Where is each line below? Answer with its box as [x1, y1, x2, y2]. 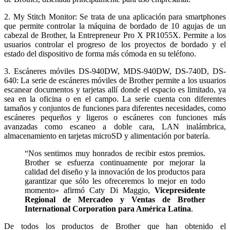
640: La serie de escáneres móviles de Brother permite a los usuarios [4, 75, 226, 85]
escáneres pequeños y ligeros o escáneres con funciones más [4, 112, 226, 122]
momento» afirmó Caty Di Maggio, [25, 185, 155, 195]
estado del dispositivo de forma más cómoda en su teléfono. [4, 49, 196, 58]
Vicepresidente [155, 185, 205, 195]
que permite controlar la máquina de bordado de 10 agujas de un [4, 21, 226, 30]
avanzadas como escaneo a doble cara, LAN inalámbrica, [4, 122, 226, 131]
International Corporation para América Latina [25, 204, 191, 213]
